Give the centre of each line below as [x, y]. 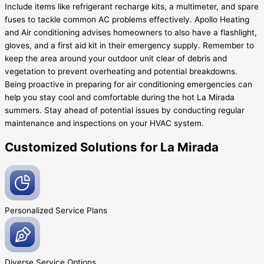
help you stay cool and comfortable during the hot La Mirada [120, 98]
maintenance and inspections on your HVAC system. [104, 123]
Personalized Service [46, 211]
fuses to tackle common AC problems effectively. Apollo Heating [127, 20]
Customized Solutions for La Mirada [112, 147]
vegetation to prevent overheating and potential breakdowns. [121, 72]
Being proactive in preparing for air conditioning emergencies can [128, 85]
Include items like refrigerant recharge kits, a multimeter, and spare [132, 7]
